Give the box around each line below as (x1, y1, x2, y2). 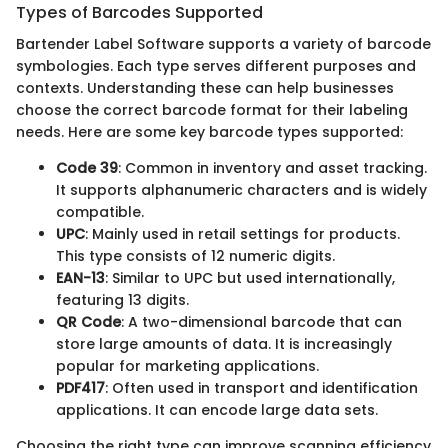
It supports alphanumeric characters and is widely (56, 180, 427, 201)
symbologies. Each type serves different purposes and (16, 56, 416, 77)
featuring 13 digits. (56, 290, 189, 311)
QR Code (56, 312, 121, 333)
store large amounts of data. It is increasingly (56, 334, 392, 355)
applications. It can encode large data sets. (56, 400, 378, 421)
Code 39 (56, 158, 118, 179)
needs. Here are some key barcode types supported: (16, 122, 403, 143)
